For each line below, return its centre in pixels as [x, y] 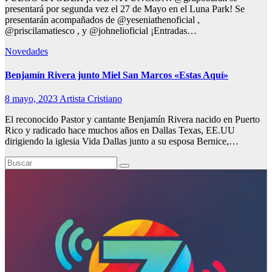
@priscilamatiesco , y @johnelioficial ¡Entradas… [101, 30]
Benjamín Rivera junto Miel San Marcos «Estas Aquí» [117, 75]
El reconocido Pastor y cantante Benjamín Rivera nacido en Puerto [132, 120]
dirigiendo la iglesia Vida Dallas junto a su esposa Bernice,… [122, 141]
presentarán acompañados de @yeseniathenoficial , [102, 19]
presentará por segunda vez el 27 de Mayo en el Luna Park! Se [125, 8]
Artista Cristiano [91, 99]
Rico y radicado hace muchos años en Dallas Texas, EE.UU [120, 131]
